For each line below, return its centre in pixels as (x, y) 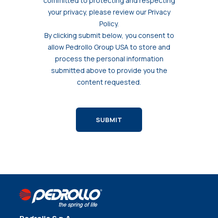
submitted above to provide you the (109, 71)
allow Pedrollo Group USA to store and (109, 47)
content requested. (109, 82)
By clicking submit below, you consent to (109, 36)
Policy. (109, 24)
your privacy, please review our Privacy (109, 12)
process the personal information (109, 59)
